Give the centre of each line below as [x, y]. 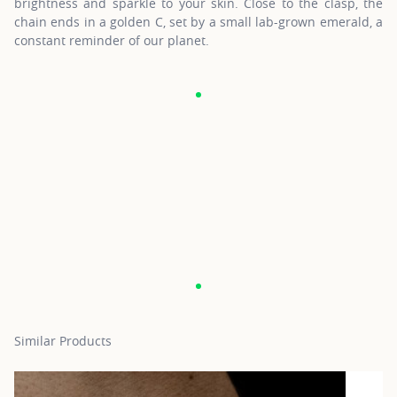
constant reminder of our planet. [112, 40]
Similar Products [63, 340]
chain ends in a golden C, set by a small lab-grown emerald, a [198, 21]
